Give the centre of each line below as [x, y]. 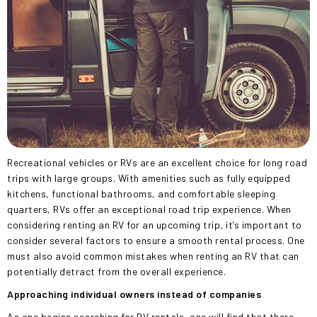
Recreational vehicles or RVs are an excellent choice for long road [157, 162]
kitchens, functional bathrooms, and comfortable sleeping [141, 194]
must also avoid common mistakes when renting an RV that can [153, 256]
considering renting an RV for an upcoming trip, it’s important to [155, 225]
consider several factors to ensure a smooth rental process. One [156, 240]
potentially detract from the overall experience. [116, 271]
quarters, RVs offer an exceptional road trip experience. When [149, 209]
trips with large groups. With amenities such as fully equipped [149, 178]
